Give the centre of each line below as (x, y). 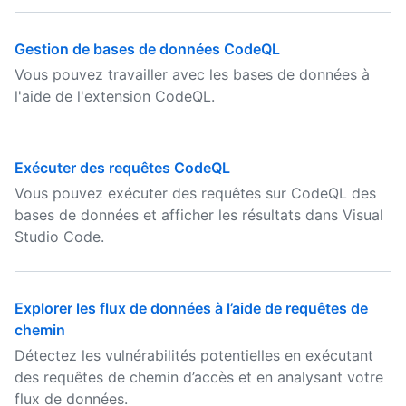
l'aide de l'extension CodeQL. (115, 96)
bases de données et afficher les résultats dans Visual (199, 215)
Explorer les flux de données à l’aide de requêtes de (191, 308)
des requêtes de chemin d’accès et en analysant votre (199, 377)
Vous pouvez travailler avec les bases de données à (192, 74)
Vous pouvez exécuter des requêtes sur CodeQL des (195, 193)
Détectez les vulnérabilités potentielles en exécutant (194, 355)
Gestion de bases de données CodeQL (147, 49)
